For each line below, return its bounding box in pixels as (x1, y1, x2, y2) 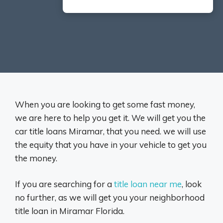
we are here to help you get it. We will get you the (15, 112, 206, 123)
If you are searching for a (15, 179, 114, 190)
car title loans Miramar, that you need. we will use (15, 125, 206, 136)
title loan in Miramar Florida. (15, 206, 124, 217)
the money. (15, 152, 57, 163)
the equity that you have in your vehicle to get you (15, 139, 207, 150)
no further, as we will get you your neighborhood (15, 192, 205, 203)
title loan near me (114, 179, 182, 190)
